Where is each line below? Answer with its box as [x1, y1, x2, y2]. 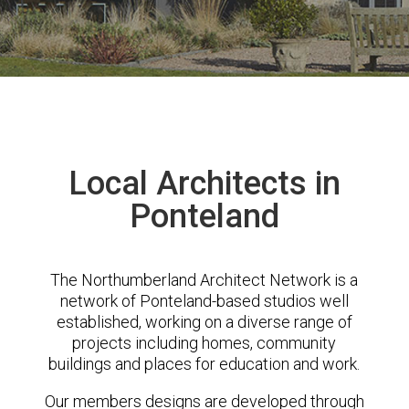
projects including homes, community [72, 333, 337, 352]
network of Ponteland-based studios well [59, 291, 349, 310]
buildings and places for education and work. [48, 354, 361, 373]
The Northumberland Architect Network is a [50, 270, 359, 289]
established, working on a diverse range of [56, 312, 352, 331]
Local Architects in [68, 164, 341, 203]
